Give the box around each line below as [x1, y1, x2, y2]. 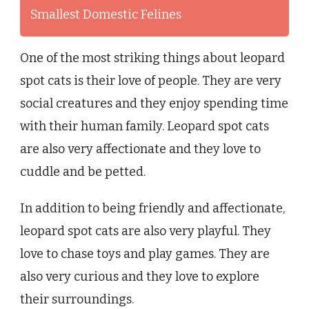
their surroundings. [20, 292, 134, 308]
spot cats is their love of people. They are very [20, 73, 281, 89]
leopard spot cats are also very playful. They [20, 223, 271, 239]
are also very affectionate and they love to [20, 141, 261, 157]
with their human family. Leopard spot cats [20, 119, 269, 134]
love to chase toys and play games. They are [20, 246, 270, 262]
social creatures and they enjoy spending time [20, 96, 288, 112]
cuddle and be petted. [20, 164, 146, 180]
